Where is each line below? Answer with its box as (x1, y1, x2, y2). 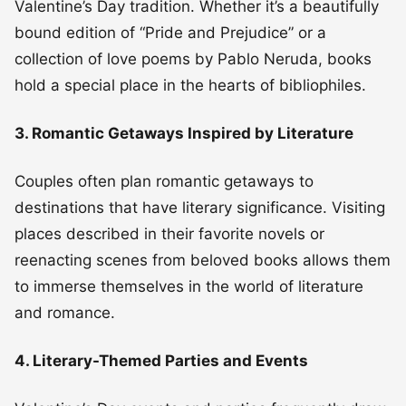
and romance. (14, 303, 115, 322)
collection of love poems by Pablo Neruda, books (14, 49, 372, 68)
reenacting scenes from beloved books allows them (14, 250, 391, 269)
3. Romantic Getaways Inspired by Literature (14, 123, 353, 142)
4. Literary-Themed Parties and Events (14, 351, 308, 370)
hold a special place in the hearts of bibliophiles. (14, 75, 366, 94)
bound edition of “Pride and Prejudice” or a (14, 23, 326, 42)
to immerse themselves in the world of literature (14, 276, 363, 295)
